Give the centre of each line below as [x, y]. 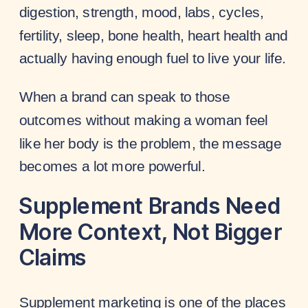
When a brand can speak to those [125, 97]
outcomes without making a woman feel [144, 120]
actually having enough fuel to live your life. [153, 58]
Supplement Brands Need [150, 206]
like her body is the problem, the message [150, 143]
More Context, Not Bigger [151, 232]
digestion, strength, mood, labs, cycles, [142, 12]
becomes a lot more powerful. [112, 166]
